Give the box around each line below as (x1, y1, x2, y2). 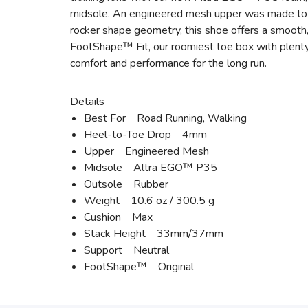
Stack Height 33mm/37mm (84, 226, 223, 242)
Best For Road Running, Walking (84, 111, 247, 126)
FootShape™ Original (84, 259, 194, 275)
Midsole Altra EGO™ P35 (84, 160, 217, 176)
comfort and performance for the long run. (70, 56, 267, 71)
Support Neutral (84, 243, 169, 258)
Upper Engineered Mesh (84, 144, 209, 159)
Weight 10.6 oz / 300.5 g (84, 193, 214, 209)
